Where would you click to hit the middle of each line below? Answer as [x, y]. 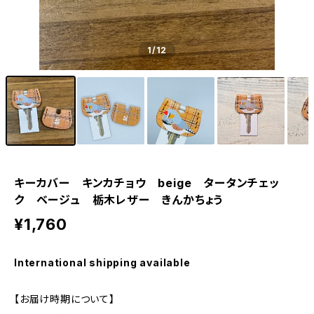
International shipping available [102, 262]
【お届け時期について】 [64, 299]
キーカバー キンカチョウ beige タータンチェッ [147, 183]
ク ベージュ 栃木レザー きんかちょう [119, 200]
